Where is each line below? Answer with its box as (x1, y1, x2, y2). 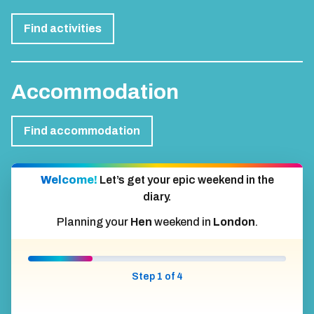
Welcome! (40, 173, 100, 186)
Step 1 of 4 (131, 271, 183, 282)
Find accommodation (24, 124, 140, 137)
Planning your (56, 215, 130, 228)
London (212, 215, 255, 228)
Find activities (24, 22, 102, 34)
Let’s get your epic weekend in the (99, 173, 274, 186)
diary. (143, 190, 171, 203)
